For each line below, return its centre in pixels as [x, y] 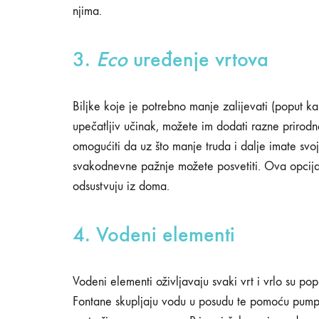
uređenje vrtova [198, 59]
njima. [87, 11]
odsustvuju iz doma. [121, 186]
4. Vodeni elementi [154, 234]
